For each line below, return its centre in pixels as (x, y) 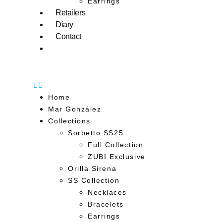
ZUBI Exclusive (117, 156)
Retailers (71, 12)
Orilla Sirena (92, 168)
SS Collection (94, 180)
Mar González (75, 109)
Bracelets (106, 204)
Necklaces (107, 192)
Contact (69, 36)
